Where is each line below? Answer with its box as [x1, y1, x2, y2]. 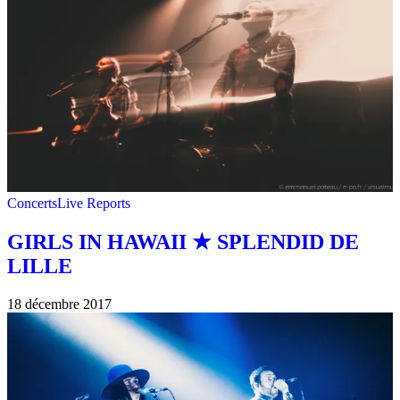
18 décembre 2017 [7, 296, 112, 312]
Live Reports [57, 196, 130, 212]
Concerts [7, 196, 57, 212]
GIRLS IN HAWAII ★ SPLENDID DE [7, 230, 359, 254]
